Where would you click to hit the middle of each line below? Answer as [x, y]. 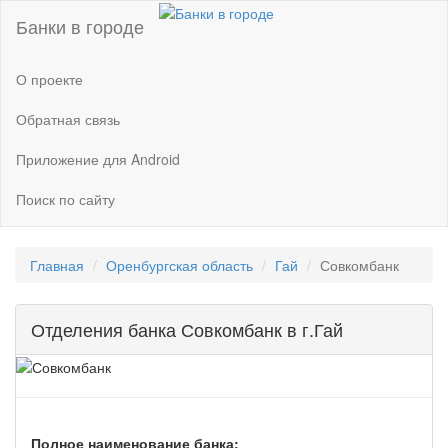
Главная [57, 265]
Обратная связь [68, 118]
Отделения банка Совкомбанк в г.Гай [187, 329]
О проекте [49, 78]
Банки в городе [80, 26]
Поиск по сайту [65, 198]
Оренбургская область [179, 265]
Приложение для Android [98, 158]
